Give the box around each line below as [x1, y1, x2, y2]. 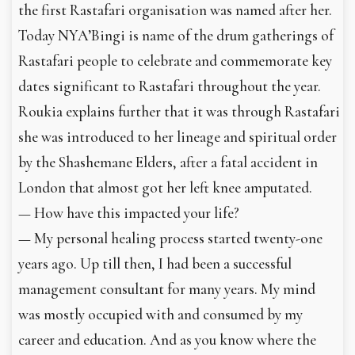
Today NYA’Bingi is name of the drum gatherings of [18, 25, 334, 45]
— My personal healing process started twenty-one [18, 228, 323, 248]
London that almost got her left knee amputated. [18, 177, 312, 197]
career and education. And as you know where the [18, 330, 316, 349]
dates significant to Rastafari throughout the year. [18, 76, 321, 96]
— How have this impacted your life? [18, 203, 239, 223]
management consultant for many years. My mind [18, 279, 315, 299]
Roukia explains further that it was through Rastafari [18, 101, 340, 121]
